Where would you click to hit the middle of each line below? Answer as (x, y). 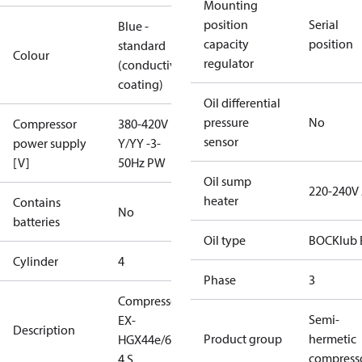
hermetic (333, 339)
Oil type (225, 240)
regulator (229, 63)
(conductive (150, 65)
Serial (324, 24)
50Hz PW (142, 162)
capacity (226, 44)
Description (44, 330)
